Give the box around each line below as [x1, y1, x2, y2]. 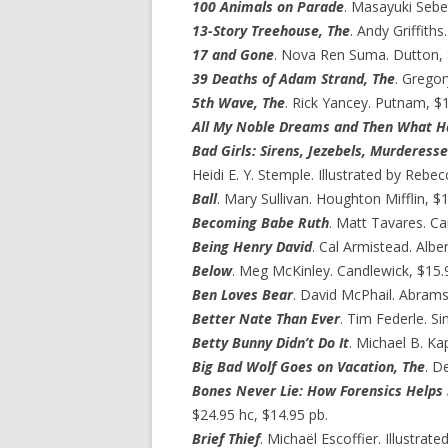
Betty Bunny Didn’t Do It [192, 333, 349, 352]
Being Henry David [192, 237, 312, 256]
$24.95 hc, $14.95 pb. [192, 405, 328, 424]
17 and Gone [192, 45, 274, 64]
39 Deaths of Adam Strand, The [192, 69, 395, 88]
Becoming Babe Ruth [192, 213, 329, 232]
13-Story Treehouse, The [192, 21, 350, 40]
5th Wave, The [192, 93, 285, 112]
